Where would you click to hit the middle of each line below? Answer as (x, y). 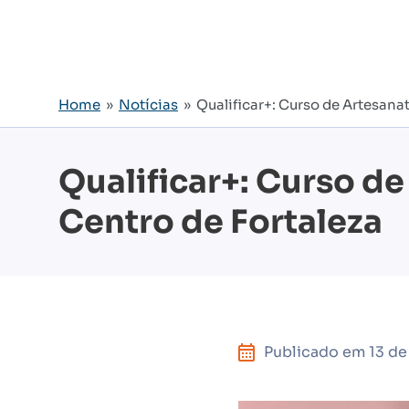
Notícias (148, 105)
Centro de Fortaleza (220, 222)
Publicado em (316, 352)
